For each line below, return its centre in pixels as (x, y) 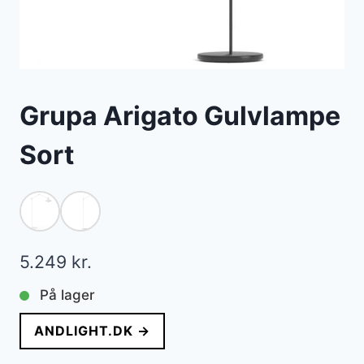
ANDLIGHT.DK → (92, 331)
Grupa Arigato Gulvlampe (180, 116)
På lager (67, 295)
